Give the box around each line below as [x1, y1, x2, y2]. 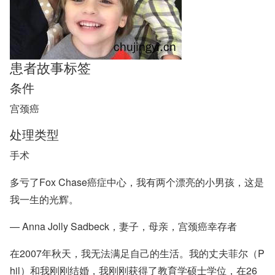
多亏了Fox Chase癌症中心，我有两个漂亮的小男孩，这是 [10, 175, 264, 189]
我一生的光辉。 [10, 192, 79, 206]
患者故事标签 [10, 58, 91, 77]
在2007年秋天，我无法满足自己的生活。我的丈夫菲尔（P [10, 246, 265, 260]
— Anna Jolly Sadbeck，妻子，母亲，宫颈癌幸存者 [10, 219, 237, 233]
